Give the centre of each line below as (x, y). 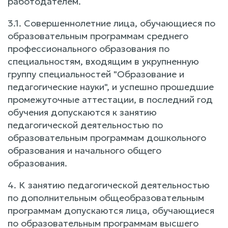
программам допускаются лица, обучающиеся (111, 210)
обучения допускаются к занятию (82, 112)
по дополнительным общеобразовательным (106, 198)
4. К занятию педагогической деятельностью (109, 185)
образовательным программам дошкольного (107, 138)
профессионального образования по (89, 49)
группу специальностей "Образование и (96, 74)
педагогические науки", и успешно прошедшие (111, 87)
